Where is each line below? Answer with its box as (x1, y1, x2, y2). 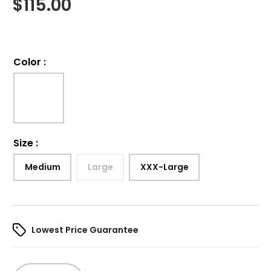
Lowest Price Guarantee (31, 223, 139, 236)
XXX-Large (140, 161, 189, 174)
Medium (24, 161, 60, 174)
